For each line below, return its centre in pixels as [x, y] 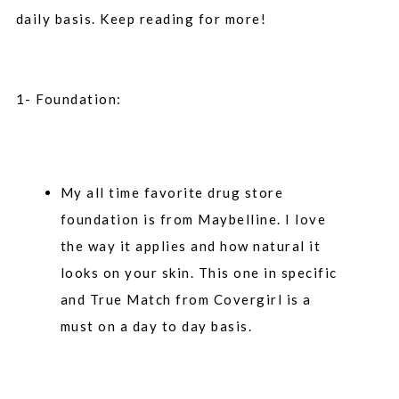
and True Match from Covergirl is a [186, 299]
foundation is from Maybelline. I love [193, 219]
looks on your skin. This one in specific [199, 272]
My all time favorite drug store [172, 192]
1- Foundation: [69, 98]
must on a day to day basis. [156, 326]
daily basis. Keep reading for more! [141, 18]
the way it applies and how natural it [191, 245]
